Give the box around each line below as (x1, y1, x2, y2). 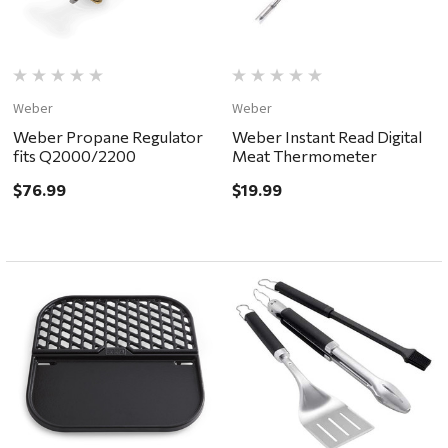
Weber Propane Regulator (13, 127, 204, 147)
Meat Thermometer (231, 146, 377, 166)
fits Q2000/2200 (13, 146, 137, 166)
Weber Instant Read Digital (231, 127, 422, 147)
